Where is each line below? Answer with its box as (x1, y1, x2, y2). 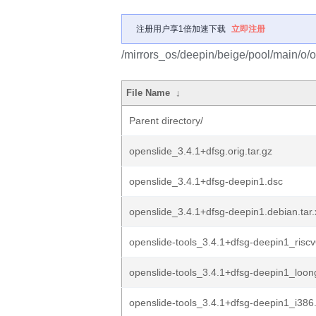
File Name (126, 87, 171, 98)
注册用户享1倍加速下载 (136, 24, 226, 34)
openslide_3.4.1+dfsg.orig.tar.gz (129, 145, 272, 157)
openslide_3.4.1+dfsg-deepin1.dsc (129, 176, 283, 187)
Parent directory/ (129, 115, 203, 126)
